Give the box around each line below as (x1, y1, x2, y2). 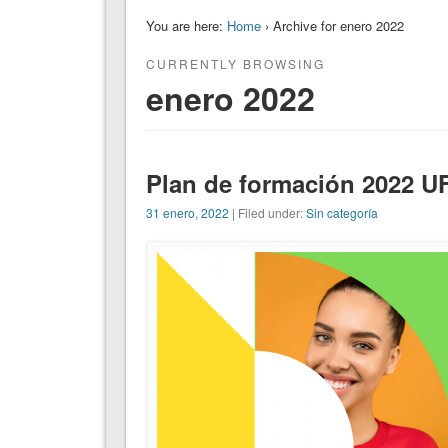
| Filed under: (228, 204, 306, 221)
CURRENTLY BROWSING (145, 54, 325, 72)
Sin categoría (305, 204, 378, 221)
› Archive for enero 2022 (260, 15, 404, 35)
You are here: (145, 15, 223, 35)
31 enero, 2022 (145, 204, 229, 221)
